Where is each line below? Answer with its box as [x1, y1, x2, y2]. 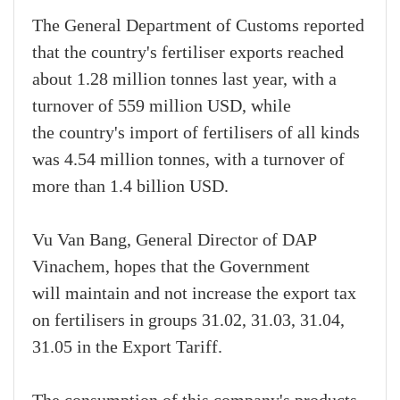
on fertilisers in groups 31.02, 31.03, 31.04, [32, 311, 345, 331]
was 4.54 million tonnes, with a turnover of [32, 150, 345, 171]
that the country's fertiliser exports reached [32, 43, 344, 63]
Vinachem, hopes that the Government [32, 257, 310, 278]
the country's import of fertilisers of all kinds [32, 123, 360, 144]
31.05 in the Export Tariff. [32, 337, 222, 358]
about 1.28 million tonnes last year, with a [32, 70, 337, 90]
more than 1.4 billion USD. [32, 177, 229, 197]
